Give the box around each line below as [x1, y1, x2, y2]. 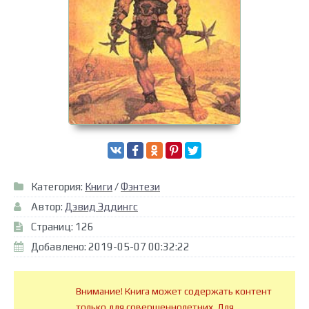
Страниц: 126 [31, 220, 94, 232]
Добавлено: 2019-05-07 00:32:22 [31, 240, 190, 252]
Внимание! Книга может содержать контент [76, 285, 272, 297]
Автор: [31, 200, 65, 212]
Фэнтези [121, 180, 160, 192]
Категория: [31, 180, 85, 192]
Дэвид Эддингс [65, 200, 138, 212]
